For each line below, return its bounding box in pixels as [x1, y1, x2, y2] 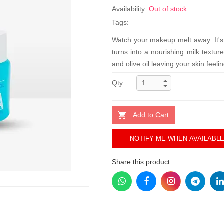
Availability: [112, 5, 149, 13]
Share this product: [112, 158, 172, 166]
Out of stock [149, 5, 187, 13]
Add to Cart [133, 111, 169, 119]
